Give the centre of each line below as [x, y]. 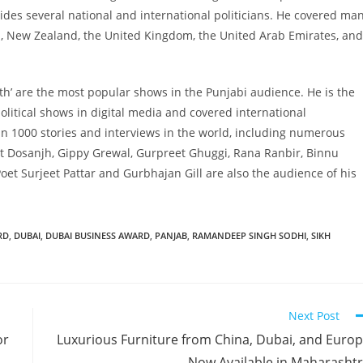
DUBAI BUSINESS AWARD [98, 235]
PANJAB [171, 235]
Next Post [314, 315]
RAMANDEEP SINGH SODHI [249, 235]
